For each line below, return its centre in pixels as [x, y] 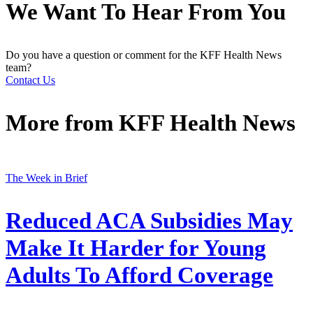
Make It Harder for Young [136, 248]
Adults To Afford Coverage [139, 276]
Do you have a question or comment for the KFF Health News [144, 54]
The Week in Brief [46, 178]
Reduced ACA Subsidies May [149, 221]
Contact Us [30, 80]
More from [62, 123]
